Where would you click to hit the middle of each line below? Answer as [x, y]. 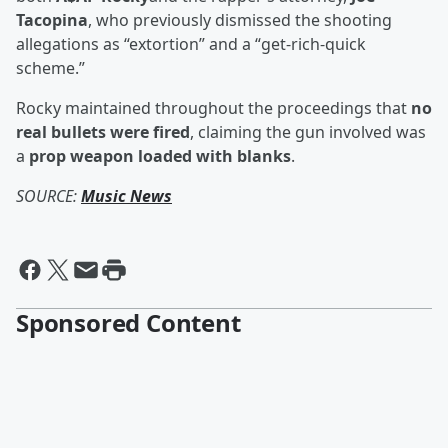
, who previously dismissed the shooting [240, 20]
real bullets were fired [103, 132]
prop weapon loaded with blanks [160, 156]
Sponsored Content [128, 323]
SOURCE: [48, 196]
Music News [126, 196]
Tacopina [52, 20]
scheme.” [50, 68]
